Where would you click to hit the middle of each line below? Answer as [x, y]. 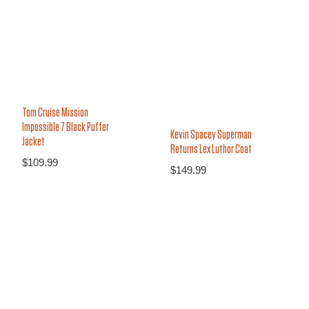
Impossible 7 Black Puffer [65, 127]
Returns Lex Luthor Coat [211, 150]
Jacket [33, 142]
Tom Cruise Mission [55, 113]
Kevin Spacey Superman [211, 136]
